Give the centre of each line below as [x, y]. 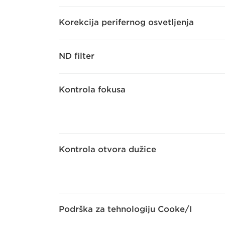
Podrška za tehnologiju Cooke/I [125, 209]
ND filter [77, 56]
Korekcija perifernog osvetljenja [126, 23]
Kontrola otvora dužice [107, 150]
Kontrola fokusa [92, 90]
